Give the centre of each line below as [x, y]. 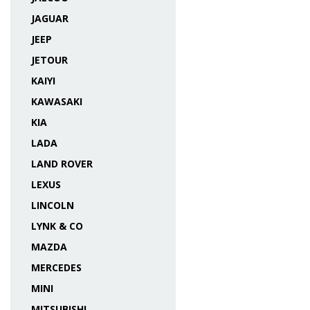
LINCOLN [53, 205]
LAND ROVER [62, 164]
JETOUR [49, 60]
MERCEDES [56, 267]
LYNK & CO [57, 226]
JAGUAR [50, 18]
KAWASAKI [57, 101]
